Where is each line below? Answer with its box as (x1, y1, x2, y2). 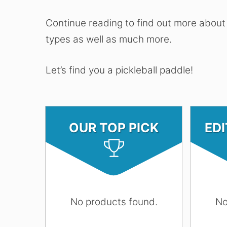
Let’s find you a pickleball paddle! (46, 64, 193, 76)
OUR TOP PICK (69, 120, 159, 136)
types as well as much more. (46, 33, 172, 46)
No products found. (70, 196, 158, 208)
